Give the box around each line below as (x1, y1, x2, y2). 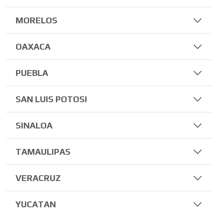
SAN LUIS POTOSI (16, 94, 87, 104)
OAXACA (16, 41, 51, 52)
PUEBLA (16, 68, 48, 78)
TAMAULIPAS (16, 146, 71, 157)
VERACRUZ (16, 173, 61, 183)
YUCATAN (16, 199, 56, 209)
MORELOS (16, 15, 57, 25)
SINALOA (16, 120, 53, 130)
